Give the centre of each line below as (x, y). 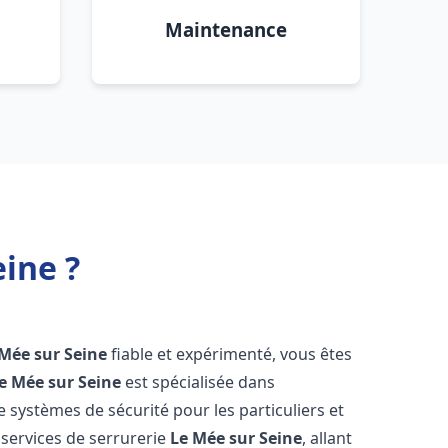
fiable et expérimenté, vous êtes (230, 354)
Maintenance (226, 29)
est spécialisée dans (198, 382)
